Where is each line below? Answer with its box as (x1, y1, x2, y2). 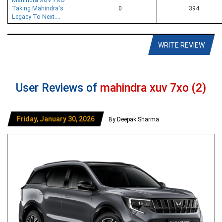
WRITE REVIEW (158, 41, 205, 49)
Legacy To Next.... (12, 12, 60, 20)
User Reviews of (16, 81, 100, 95)
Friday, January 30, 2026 (17, 114, 95, 123)
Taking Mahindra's (12, 4, 63, 12)
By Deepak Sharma (109, 115, 159, 123)
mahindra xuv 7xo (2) (100, 81, 206, 95)
